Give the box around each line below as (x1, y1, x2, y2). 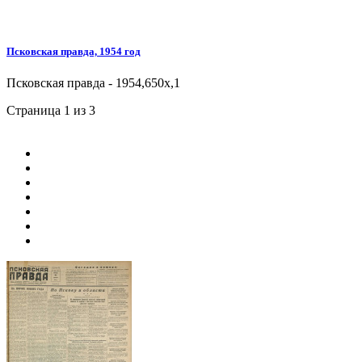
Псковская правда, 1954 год (6, 45, 141, 58)
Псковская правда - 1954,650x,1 (6, 76, 180, 90)
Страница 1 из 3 (6, 103, 95, 118)
